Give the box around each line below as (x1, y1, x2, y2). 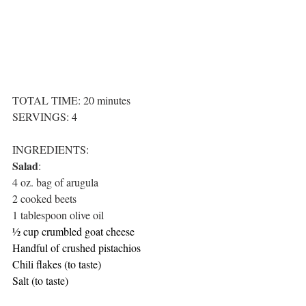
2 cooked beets (12, 191, 76, 206)
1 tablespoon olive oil (12, 208, 104, 223)
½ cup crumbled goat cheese (12, 224, 135, 239)
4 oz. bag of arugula (12, 175, 98, 190)
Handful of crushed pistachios (12, 240, 141, 255)
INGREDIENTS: (12, 142, 89, 157)
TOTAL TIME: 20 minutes (12, 93, 130, 108)
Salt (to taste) (12, 273, 68, 288)
